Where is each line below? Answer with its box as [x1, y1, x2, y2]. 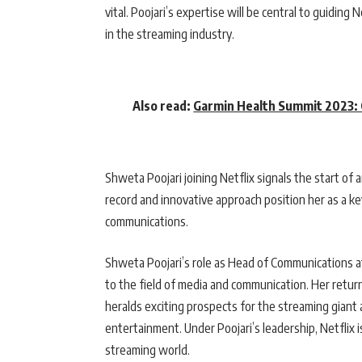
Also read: [133, 98, 194, 115]
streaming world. [105, 342, 190, 359]
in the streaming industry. [105, 26, 234, 43]
